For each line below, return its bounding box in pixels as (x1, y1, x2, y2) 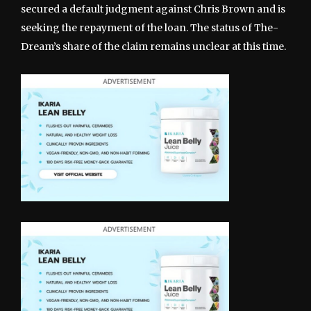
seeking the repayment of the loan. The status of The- (21, 21, 278, 34)
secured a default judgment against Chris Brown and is (21, 2, 285, 15)
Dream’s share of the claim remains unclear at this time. (21, 40, 286, 53)
